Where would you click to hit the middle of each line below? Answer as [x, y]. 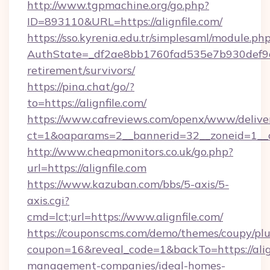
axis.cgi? [48, 200]
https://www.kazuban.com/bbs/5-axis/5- [128, 184]
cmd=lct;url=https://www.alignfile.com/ [125, 217]
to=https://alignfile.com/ [87, 103]
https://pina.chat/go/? [81, 86]
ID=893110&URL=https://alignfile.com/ [125, 21]
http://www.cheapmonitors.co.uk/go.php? [130, 152]
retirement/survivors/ [81, 70]
